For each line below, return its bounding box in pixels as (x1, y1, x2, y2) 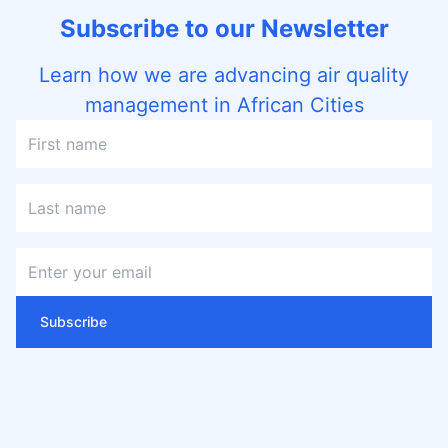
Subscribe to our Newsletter (59, 14, 389, 43)
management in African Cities (84, 93, 364, 117)
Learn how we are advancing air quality (39, 63, 409, 87)
